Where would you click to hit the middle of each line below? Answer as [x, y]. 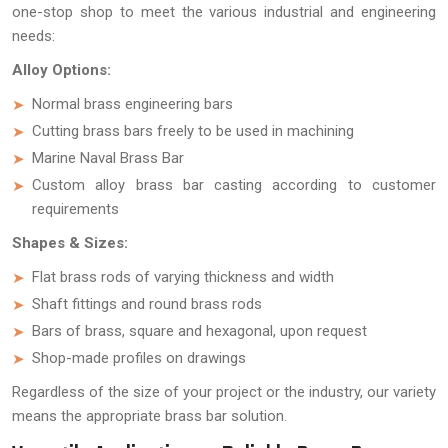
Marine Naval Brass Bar [108, 158]
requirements [75, 209]
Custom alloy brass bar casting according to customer [234, 185]
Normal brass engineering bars [132, 104]
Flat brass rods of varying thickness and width [183, 277]
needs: [33, 36]
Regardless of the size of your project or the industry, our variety [224, 392]
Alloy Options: [61, 70]
